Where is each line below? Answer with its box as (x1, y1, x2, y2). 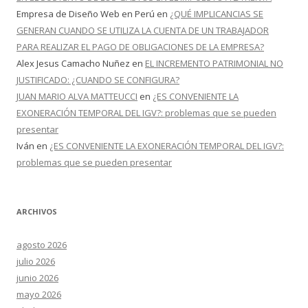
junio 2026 (16, 272, 58, 284)
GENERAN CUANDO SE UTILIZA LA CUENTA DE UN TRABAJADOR (16, 24, 269, 36)
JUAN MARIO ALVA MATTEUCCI (16, 90, 137, 102)
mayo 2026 (16, 288, 61, 300)
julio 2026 (16, 255, 55, 267)
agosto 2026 (16, 239, 67, 251)
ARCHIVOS (16, 206, 57, 217)
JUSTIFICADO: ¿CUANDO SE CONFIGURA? (16, 74, 179, 86)
